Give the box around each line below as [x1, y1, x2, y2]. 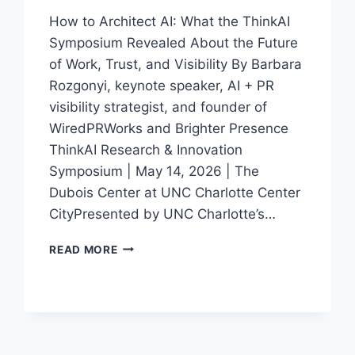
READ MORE [49, 242, 118, 256]
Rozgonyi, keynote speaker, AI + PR [49, 77, 275, 94]
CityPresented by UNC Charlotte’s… [49, 205, 277, 222]
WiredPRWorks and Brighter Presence [49, 120, 289, 136]
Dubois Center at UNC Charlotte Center [49, 184, 301, 200]
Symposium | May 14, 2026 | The [49, 162, 260, 179]
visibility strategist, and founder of [49, 98, 268, 115]
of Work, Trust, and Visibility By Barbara [49, 55, 303, 72]
